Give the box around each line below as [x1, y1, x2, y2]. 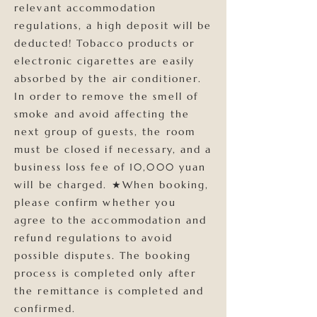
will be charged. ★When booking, [14, 178, 209, 191]
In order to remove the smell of [14, 90, 199, 103]
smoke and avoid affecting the [14, 108, 190, 120]
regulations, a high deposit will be [14, 19, 212, 32]
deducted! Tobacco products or [14, 37, 195, 50]
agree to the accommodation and [14, 214, 207, 226]
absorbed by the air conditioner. [14, 72, 202, 85]
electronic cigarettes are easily [14, 54, 195, 67]
